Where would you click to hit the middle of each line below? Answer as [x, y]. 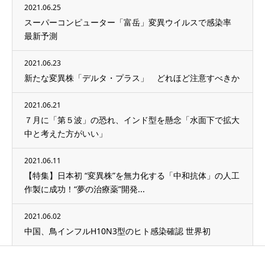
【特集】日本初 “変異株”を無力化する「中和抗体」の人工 [132, 176]
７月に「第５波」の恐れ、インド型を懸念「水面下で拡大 [132, 120]
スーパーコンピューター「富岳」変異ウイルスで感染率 [128, 22]
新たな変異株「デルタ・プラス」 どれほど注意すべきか [132, 78]
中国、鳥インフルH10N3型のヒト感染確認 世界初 [117, 231]
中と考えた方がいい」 [66, 134]
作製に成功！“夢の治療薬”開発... [85, 189]
